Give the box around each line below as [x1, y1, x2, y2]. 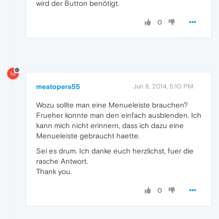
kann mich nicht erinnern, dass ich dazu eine [36, 121, 184, 130]
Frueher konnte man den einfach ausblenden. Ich [36, 111, 201, 120]
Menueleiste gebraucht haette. [36, 131, 140, 140]
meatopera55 [36, 83, 80, 91]
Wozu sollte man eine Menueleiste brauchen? [36, 101, 188, 109]
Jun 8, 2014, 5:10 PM [133, 83, 193, 90]
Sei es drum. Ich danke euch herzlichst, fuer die [36, 147, 194, 155]
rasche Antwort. [36, 157, 88, 166]
